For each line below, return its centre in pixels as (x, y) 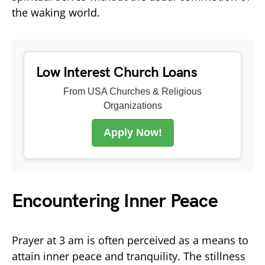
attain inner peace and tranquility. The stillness (129, 256)
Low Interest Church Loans (117, 72)
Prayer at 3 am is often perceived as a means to (130, 240)
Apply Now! (132, 132)
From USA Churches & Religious (132, 91)
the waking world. (56, 12)
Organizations (132, 105)
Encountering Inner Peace (115, 201)
